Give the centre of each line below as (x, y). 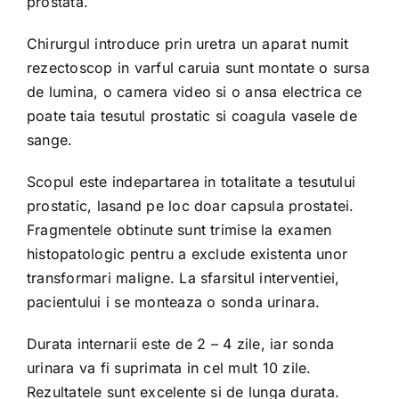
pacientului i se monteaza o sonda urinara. (173, 302)
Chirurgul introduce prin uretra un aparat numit (187, 44)
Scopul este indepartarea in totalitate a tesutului (191, 182)
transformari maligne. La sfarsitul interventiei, (183, 278)
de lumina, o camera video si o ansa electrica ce (194, 92)
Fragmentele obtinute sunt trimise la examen (179, 230)
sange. (49, 140)
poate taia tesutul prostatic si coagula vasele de (191, 116)
